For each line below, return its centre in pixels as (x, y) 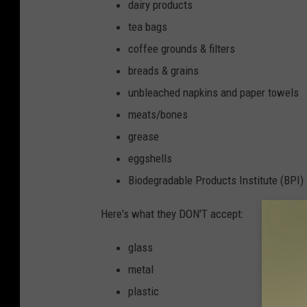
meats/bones (158, 115)
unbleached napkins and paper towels (213, 93)
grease (144, 137)
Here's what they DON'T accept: (172, 214)
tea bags (148, 27)
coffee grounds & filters (182, 49)
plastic (144, 292)
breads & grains (163, 71)
